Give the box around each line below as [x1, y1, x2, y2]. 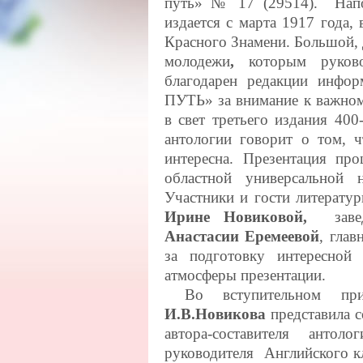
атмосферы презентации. [164, 267, 326, 284]
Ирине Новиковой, [164, 208, 308, 225]
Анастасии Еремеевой [164, 228, 320, 245]
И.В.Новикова [164, 305, 266, 322]
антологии [164, 130, 232, 147]
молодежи [164, 53, 230, 70]
